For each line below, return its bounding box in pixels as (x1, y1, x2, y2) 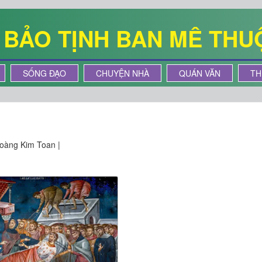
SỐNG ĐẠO (23, 67, 66, 79)
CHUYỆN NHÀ (96, 67, 149, 79)
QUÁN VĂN (179, 67, 220, 79)
